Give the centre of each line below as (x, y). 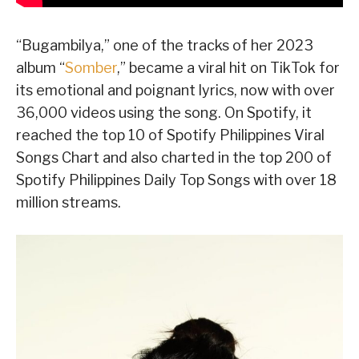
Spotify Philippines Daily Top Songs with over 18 (176, 179)
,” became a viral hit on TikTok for (228, 67)
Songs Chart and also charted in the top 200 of (174, 157)
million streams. (69, 202)
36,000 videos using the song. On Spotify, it (164, 112)
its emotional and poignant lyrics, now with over (175, 90)
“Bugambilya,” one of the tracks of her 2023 (165, 45)
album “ (40, 67)
